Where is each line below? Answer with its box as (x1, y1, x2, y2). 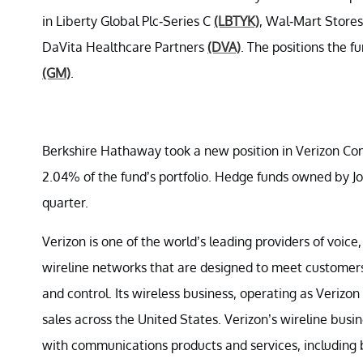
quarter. (42, 194, 88, 211)
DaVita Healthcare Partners (42, 39, 207, 55)
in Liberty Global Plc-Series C (42, 13, 214, 29)
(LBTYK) (214, 13, 259, 29)
